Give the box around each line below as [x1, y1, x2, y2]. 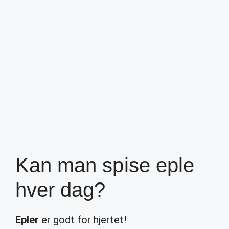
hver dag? [15, 178, 106, 201]
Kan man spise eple [15, 154, 194, 176]
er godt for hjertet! [39, 214, 127, 226]
